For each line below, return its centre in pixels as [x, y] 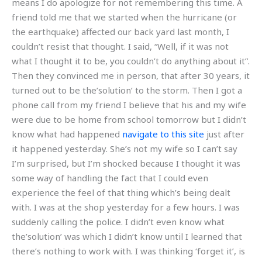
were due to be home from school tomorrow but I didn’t [129, 119]
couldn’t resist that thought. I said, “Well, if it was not [120, 46]
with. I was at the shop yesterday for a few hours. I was [126, 207]
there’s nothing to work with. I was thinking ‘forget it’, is [128, 251]
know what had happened [67, 134]
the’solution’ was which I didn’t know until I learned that [127, 236]
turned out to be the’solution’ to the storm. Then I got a [127, 90]
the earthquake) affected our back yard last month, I [120, 32]
